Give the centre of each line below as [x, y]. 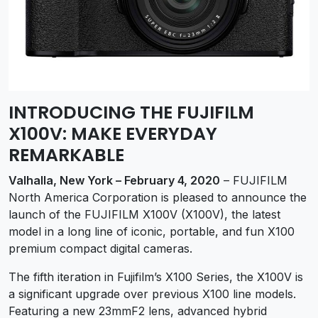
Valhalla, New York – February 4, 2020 [114, 180]
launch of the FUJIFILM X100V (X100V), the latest [144, 214]
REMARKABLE [66, 155]
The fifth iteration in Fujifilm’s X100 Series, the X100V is [156, 276]
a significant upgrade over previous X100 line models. [152, 294]
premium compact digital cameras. [100, 248]
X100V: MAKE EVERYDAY [113, 133]
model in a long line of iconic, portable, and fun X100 [152, 231]
